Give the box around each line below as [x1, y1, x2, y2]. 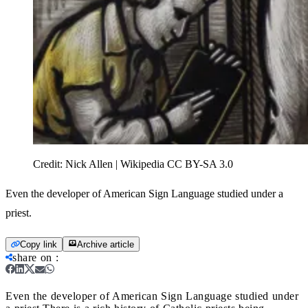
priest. [5, 206, 32, 219]
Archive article [77, 239, 134, 250]
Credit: [33, 157, 65, 170]
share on [12, 251, 52, 263]
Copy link [20, 239, 57, 250]
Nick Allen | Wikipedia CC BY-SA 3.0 [65, 157, 233, 170]
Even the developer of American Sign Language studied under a [5, 187, 283, 199]
